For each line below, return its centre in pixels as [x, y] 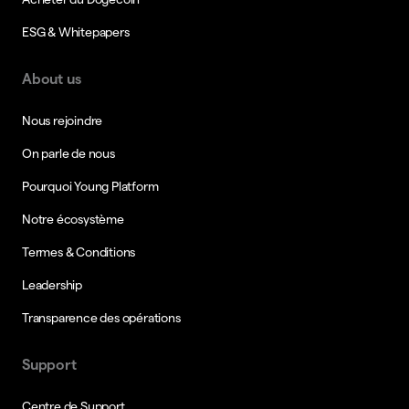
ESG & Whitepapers [76, 31]
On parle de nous [68, 153]
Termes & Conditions [79, 252]
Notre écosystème [73, 219]
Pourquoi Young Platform [90, 186]
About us [52, 79]
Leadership [52, 284]
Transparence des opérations [101, 317]
